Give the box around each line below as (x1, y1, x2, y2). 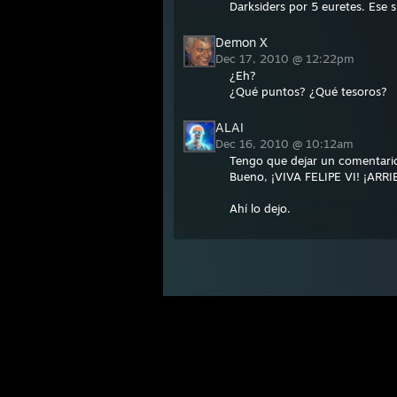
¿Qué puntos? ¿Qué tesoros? (230, 84, 387, 99)
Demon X (215, 35, 268, 51)
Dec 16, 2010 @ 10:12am (215, 136, 357, 152)
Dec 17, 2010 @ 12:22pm (215, 51, 358, 66)
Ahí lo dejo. (230, 201, 291, 216)
